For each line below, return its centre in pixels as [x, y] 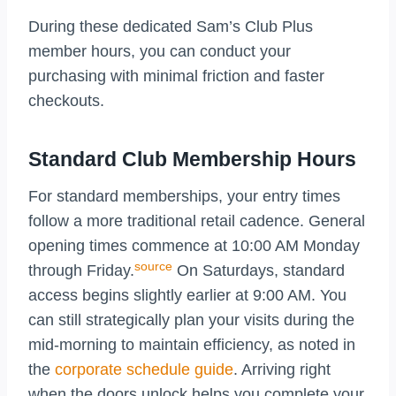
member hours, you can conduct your [160, 52]
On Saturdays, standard [259, 271]
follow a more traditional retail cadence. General [197, 221]
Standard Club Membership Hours [192, 159]
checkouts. [66, 101]
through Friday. [81, 271]
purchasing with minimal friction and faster [176, 76]
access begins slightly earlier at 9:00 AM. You [187, 296]
